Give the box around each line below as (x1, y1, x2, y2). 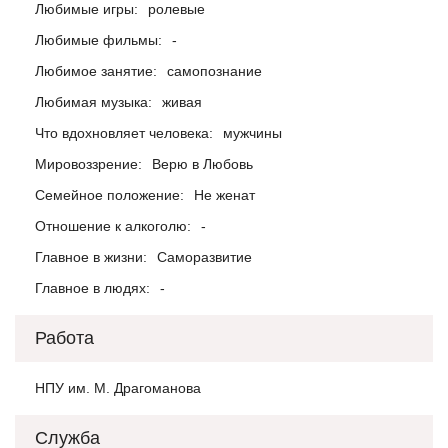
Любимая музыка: (35, 94, 152, 110)
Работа (35, 328, 94, 348)
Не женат (194, 187, 255, 203)
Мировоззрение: (35, 156, 142, 172)
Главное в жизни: (35, 249, 147, 265)
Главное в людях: (35, 280, 150, 296)
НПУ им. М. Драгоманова (35, 380, 201, 396)
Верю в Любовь (152, 156, 253, 172)
